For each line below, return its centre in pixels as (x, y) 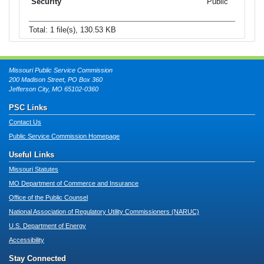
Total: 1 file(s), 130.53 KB (72, 29)
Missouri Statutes (34, 169)
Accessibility (27, 240)
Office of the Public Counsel (48, 198)
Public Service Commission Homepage (64, 136)
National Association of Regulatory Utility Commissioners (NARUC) (104, 212)
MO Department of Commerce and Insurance (74, 184)
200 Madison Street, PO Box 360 (56, 80)
